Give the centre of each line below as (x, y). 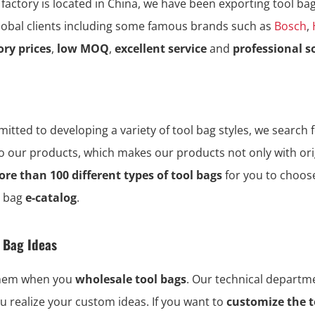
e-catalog (51, 198)
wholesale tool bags (131, 279)
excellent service (161, 49)
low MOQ (82, 49)
